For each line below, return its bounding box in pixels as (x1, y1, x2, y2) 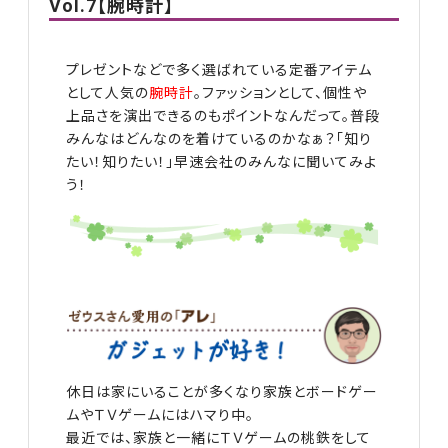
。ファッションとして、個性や (194, 84, 368, 101)
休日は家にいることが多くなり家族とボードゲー (66, 384, 379, 401)
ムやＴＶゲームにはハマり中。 (66, 407, 255, 424)
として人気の (66, 84, 150, 101)
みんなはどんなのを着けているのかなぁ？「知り (66, 130, 373, 147)
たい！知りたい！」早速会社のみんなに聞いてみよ (66, 153, 378, 170)
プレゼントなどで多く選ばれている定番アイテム (66, 61, 373, 78)
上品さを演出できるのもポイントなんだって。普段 (66, 107, 381, 124)
